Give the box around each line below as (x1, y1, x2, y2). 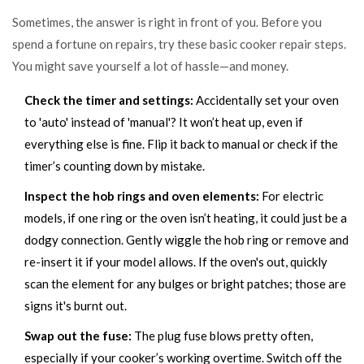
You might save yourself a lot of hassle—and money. (12, 58, 288, 73)
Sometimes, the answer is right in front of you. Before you (12, 14, 322, 29)
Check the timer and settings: (24, 92, 193, 107)
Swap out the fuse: (24, 327, 132, 343)
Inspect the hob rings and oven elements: (24, 188, 259, 203)
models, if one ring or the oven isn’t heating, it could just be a (24, 210, 347, 225)
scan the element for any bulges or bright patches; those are (24, 275, 346, 291)
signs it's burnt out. (24, 297, 127, 313)
